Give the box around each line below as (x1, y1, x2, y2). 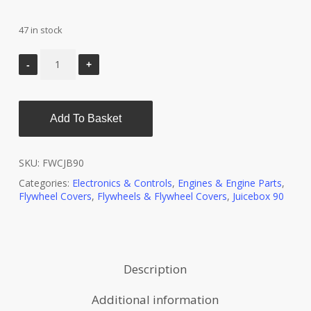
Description (124, 261, 187, 277)
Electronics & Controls (72, 176, 172, 190)
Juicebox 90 (232, 190, 284, 203)
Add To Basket (49, 112, 121, 124)
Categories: (18, 176, 72, 190)
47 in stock (18, 24, 62, 36)
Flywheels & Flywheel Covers (96, 190, 227, 203)
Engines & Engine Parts (177, 176, 282, 190)
